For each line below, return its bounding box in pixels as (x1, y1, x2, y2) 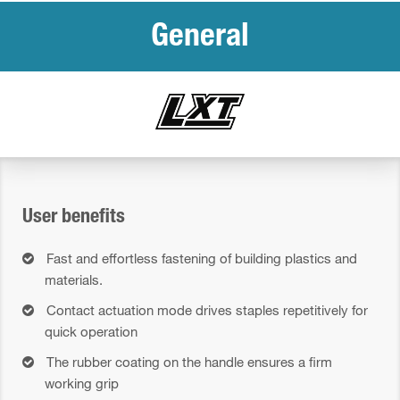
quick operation (45, 323, 137, 340)
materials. (45, 271, 103, 288)
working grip (45, 375, 119, 392)
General (151, 22, 249, 55)
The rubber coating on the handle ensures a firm (46, 354, 332, 371)
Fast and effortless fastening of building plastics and (46, 250, 357, 267)
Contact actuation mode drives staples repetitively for (46, 302, 368, 319)
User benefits (22, 208, 125, 229)
